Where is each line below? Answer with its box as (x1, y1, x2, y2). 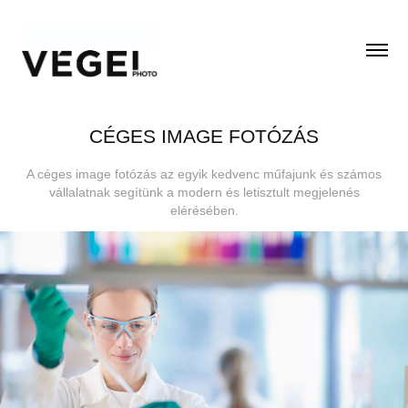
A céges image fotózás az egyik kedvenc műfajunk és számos (26, 166, 382, 181)
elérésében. (169, 202, 239, 218)
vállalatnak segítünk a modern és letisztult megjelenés (48, 184, 360, 199)
